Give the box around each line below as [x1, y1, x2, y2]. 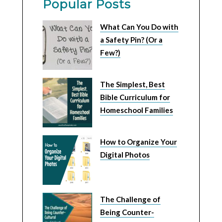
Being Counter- [100, 208, 154, 217]
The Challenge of [100, 195, 161, 204]
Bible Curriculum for [100, 93, 170, 102]
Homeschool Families [100, 106, 173, 115]
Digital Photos [100, 150, 150, 160]
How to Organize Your [100, 137, 177, 147]
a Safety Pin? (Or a [100, 35, 163, 45]
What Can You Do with [100, 22, 178, 32]
